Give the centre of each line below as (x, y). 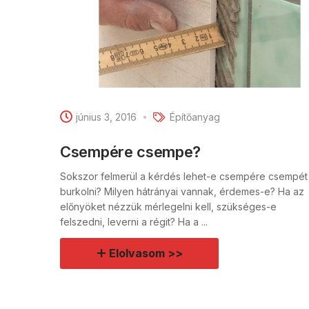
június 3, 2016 (106, 117)
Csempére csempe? (131, 151)
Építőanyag (195, 117)
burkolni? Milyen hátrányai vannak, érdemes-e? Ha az (182, 191)
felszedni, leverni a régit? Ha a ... (134, 221)
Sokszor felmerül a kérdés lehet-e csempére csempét (184, 176)
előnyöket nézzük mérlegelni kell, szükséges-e (168, 206)
